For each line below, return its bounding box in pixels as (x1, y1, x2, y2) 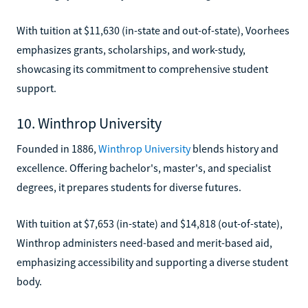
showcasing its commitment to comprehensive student (16, 61, 268, 76)
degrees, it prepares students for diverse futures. (16, 179, 241, 194)
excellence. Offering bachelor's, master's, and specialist (16, 160, 271, 175)
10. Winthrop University (16, 113, 162, 133)
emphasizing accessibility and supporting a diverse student (16, 254, 288, 269)
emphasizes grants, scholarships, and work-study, (16, 42, 245, 56)
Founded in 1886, (16, 141, 98, 155)
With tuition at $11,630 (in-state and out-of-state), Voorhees (16, 23, 289, 37)
